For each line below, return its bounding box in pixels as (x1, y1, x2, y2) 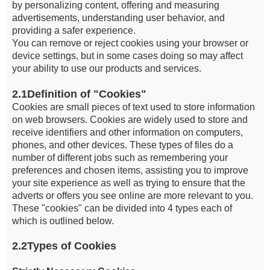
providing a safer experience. (12, 25, 136, 36)
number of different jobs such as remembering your (12, 152, 228, 163)
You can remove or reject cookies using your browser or (12, 38, 248, 48)
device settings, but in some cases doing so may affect (12, 51, 243, 61)
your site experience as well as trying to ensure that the (12, 178, 245, 188)
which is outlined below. (12, 216, 114, 226)
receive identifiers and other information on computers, (12, 127, 243, 137)
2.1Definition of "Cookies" (12, 88, 146, 100)
